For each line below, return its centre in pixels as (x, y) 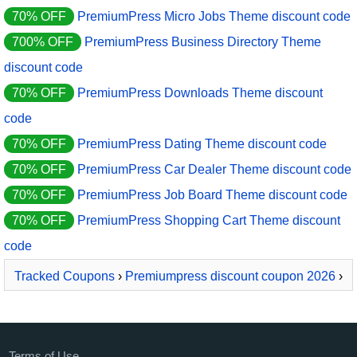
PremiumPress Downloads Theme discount (200, 93)
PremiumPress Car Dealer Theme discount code (214, 170)
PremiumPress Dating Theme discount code (202, 144)
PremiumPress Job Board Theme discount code (212, 195)
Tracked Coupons (65, 277)
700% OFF (43, 42)
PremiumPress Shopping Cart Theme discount (209, 221)
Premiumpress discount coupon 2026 (230, 277)
